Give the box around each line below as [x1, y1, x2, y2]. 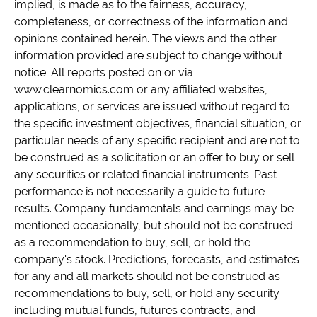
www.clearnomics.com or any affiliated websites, [14, 83, 267, 97]
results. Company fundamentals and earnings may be [14, 202, 294, 216]
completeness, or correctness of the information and [14, 15, 288, 29]
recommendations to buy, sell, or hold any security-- [14, 287, 289, 301]
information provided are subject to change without [14, 49, 282, 63]
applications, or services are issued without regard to [14, 100, 290, 114]
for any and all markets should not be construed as [14, 270, 280, 284]
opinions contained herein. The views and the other [14, 32, 277, 46]
